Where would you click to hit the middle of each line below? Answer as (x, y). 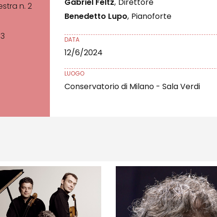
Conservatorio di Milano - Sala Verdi (132, 86)
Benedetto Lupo (96, 16)
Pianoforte (152, 16)
